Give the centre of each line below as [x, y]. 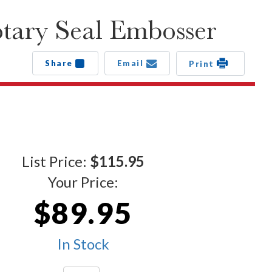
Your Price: [83, 182]
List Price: [56, 161]
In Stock [83, 244]
